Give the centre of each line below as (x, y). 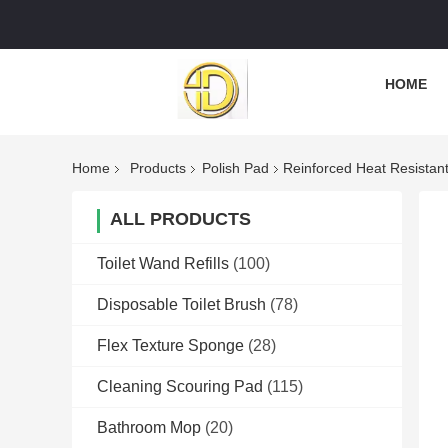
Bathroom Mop (149, 428)
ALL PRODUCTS (180, 219)
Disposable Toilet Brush (181, 305)
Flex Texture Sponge (170, 346)
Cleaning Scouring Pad (180, 387)
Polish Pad (235, 168)
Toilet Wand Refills (163, 264)
